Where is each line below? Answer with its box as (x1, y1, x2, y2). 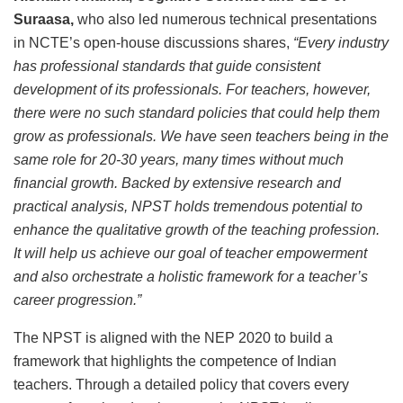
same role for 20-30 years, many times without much (13, 152, 344, 168)
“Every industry (293, 35, 389, 51)
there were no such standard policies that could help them (13, 105, 380, 121)
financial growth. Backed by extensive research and (13, 175, 341, 192)
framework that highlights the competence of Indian (13, 354, 336, 370)
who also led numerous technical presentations (74, 12, 377, 28)
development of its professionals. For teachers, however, (13, 82, 371, 98)
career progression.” (13, 292, 141, 309)
